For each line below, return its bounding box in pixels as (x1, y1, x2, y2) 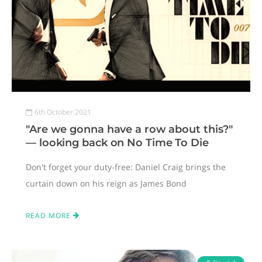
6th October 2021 (35, 106, 91, 117)
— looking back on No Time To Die (26, 136, 209, 149)
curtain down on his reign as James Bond (26, 177, 187, 189)
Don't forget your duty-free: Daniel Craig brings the (26, 161, 226, 173)
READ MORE (26, 210, 73, 220)
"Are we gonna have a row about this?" (26, 122, 233, 136)
